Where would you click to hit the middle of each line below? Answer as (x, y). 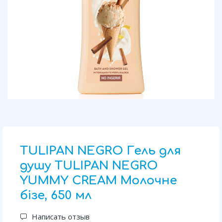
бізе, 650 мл (56, 195)
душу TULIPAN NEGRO (89, 166)
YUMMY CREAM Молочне (98, 181)
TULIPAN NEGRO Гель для (100, 151)
